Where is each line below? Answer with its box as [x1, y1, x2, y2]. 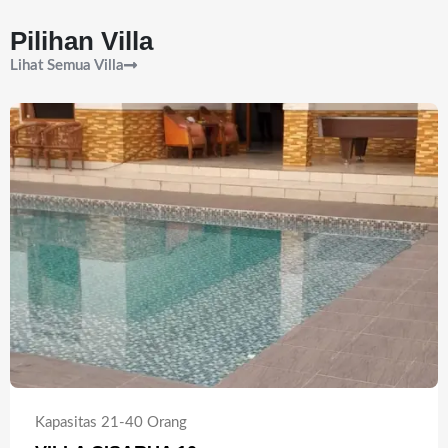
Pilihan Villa [10, 26, 153, 56]
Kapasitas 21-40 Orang [35, 415, 187, 431]
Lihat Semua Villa [10, 58, 124, 73]
